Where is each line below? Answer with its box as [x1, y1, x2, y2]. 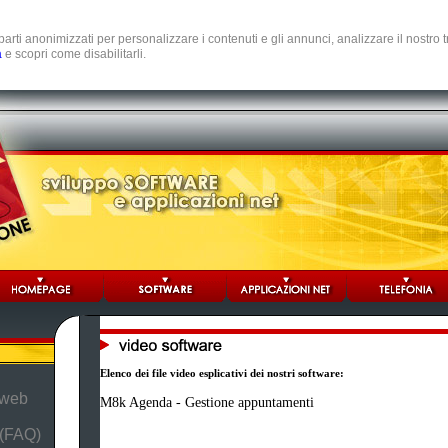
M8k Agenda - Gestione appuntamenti [99, 395, 314, 410]
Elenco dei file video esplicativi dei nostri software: [99, 367, 344, 379]
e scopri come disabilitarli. [2, 47, 147, 61]
